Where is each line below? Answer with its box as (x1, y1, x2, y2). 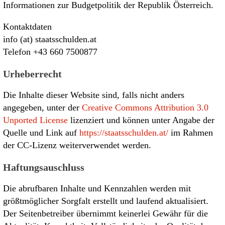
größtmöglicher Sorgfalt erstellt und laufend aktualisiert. (3, 195, 208, 206)
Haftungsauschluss (3, 161, 84, 173)
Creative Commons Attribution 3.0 (82, 102, 208, 113)
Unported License (3, 115, 68, 125)
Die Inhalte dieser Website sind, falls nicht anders (3, 89, 184, 100)
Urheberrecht (3, 68, 62, 79)
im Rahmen (168, 127, 213, 138)
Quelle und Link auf (3, 127, 79, 138)
